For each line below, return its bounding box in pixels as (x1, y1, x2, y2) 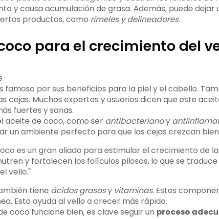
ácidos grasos (50, 185, 106, 197)
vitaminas (113, 185, 153, 197)
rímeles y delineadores (90, 14, 178, 25)
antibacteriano (105, 115, 164, 127)
